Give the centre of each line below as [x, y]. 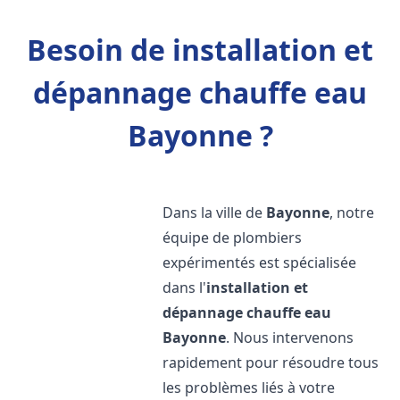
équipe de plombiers [233, 237]
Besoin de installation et [200, 50]
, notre [352, 212]
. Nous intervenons [290, 337]
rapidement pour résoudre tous [271, 362]
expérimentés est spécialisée [260, 262]
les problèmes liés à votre [249, 387]
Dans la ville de [215, 212]
